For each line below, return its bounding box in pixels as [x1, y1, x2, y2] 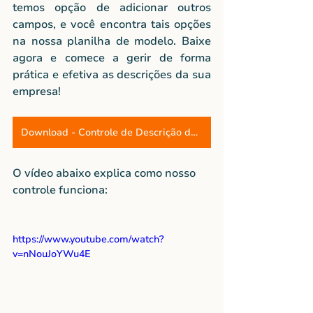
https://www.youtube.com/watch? [13, 232, 164, 246]
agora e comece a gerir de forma [13, 50, 211, 66]
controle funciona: [13, 182, 108, 198]
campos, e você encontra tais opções [13, 16, 211, 32]
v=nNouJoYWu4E [13, 247, 91, 261]
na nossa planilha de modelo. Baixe [13, 33, 211, 49]
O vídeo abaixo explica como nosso [13, 165, 198, 181]
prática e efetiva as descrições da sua [13, 66, 211, 82]
